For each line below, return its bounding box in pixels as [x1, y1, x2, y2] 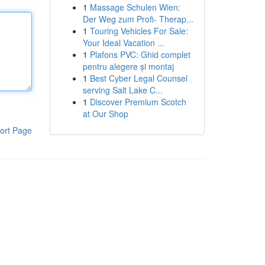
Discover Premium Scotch [89, 96, 186, 108]
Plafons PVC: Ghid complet [89, 49, 190, 60]
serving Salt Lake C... [82, 84, 163, 96]
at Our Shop [82, 108, 128, 119]
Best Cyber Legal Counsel [89, 72, 188, 84]
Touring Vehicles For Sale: [89, 25, 188, 37]
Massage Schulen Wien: [89, 1, 180, 13]
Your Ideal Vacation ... [82, 37, 164, 49]
